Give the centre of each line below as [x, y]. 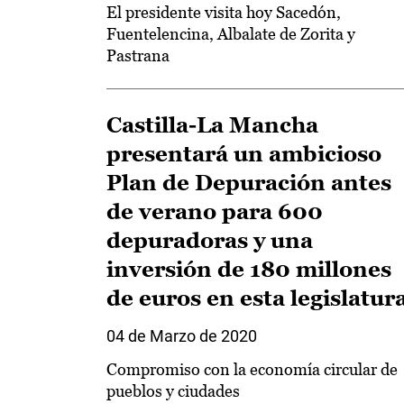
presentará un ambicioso [244, 154]
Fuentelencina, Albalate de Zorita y [231, 34]
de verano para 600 [215, 211]
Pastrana [138, 55]
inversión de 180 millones [249, 269]
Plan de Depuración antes [249, 183]
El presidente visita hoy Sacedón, [224, 12]
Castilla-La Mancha [212, 125]
